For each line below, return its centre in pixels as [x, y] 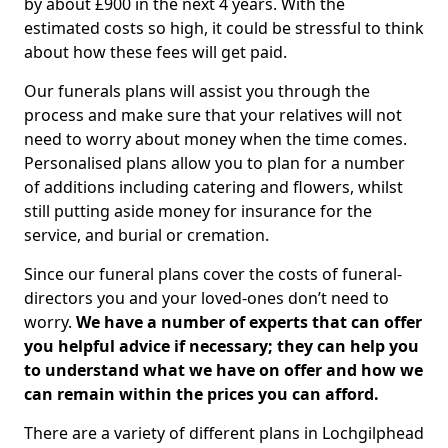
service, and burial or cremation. [146, 235]
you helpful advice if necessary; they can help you [221, 346]
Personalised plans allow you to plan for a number [214, 163]
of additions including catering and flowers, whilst [213, 187]
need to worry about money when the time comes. [215, 139]
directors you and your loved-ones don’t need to [206, 298]
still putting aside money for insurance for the [198, 211]
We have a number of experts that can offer [249, 322]
